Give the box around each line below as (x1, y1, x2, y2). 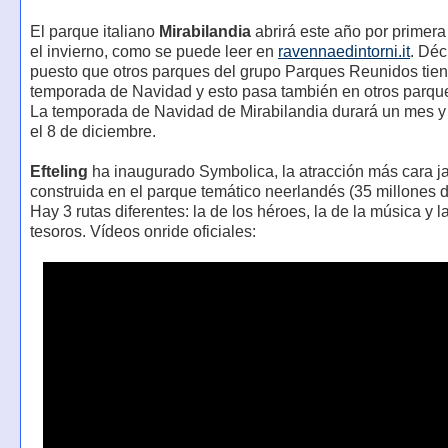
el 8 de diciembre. (29, 123, 156, 141)
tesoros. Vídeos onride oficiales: (29, 223, 256, 241)
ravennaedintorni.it (277, 43, 410, 61)
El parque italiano (29, 23, 159, 41)
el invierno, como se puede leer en (29, 43, 278, 61)
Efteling (29, 163, 88, 181)
